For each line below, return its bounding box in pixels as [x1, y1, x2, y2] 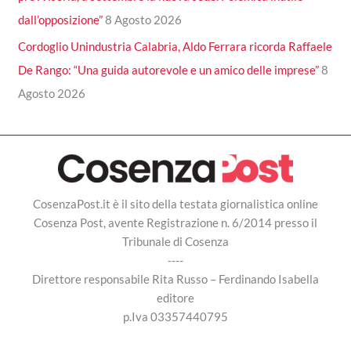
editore [157, 290, 194, 305]
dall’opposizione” [18, 13, 103, 27]
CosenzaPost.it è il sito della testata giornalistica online [33, 196, 318, 211]
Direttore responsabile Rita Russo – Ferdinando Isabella [32, 271, 319, 286]
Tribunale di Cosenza [122, 233, 229, 248]
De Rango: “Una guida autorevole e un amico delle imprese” [18, 63, 320, 78]
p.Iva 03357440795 [123, 309, 228, 324]
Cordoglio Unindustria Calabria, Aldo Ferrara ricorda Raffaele [18, 39, 333, 54]
